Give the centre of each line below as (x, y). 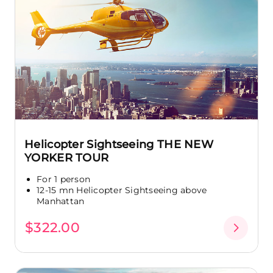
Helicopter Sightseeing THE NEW (119, 145)
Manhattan (61, 201)
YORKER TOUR (67, 158)
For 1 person (63, 179)
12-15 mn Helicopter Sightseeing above (122, 190)
